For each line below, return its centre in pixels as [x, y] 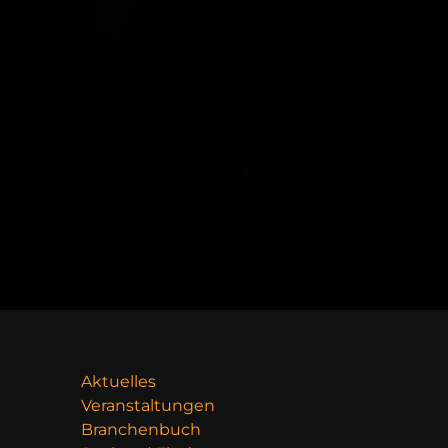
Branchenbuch [141, 430]
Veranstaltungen [148, 406]
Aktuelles [118, 382]
